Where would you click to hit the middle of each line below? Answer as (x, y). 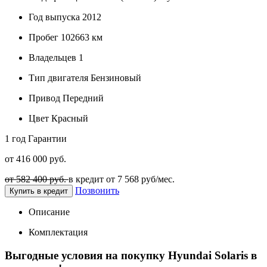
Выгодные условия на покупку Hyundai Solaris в (131, 255)
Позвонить (97, 190)
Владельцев (52, 57)
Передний (82, 98)
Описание (49, 212)
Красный (69, 118)
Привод (44, 98)
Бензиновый (115, 77)
